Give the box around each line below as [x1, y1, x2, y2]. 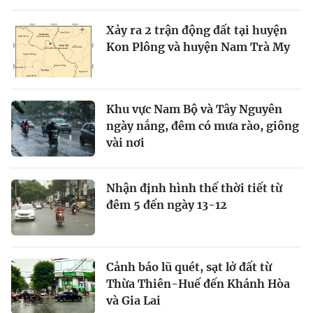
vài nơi [106, 136, 145, 150]
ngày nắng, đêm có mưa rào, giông [106, 119, 299, 133]
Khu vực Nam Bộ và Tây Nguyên [106, 102, 282, 116]
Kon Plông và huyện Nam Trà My [106, 40, 290, 54]
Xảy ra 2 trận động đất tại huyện [106, 23, 287, 37]
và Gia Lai [106, 293, 161, 307]
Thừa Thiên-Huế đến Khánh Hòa [106, 277, 290, 291]
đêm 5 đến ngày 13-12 [106, 198, 227, 212]
